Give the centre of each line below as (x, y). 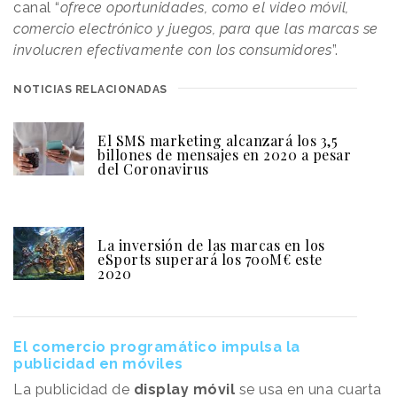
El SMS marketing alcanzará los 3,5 (218, 140)
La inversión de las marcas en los (211, 245)
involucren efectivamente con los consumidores (173, 50)
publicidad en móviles (98, 363)
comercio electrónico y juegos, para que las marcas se (196, 28)
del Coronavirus (153, 168)
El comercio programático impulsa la (157, 346)
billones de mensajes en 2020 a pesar (224, 154)
